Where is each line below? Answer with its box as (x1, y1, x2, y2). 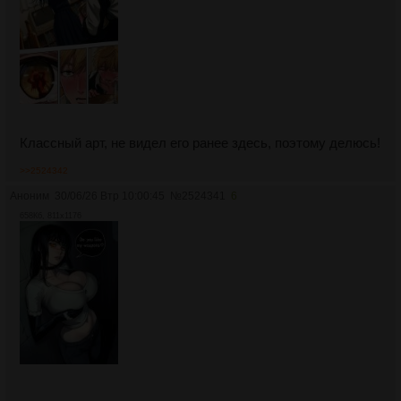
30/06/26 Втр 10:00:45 (55, 189, 165, 202)
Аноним (10, 189, 49, 202)
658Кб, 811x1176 (20, 210, 81, 220)
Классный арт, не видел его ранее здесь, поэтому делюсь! (20, 134, 380, 150)
